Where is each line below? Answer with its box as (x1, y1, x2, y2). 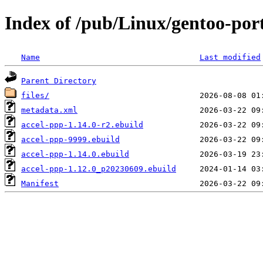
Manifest (21, 178, 59, 188)
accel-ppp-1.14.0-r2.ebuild (21, 120, 143, 129)
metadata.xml (21, 105, 77, 114)
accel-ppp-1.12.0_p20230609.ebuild (21, 164, 176, 173)
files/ (21, 90, 49, 100)
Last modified (200, 52, 261, 62)
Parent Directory (21, 76, 96, 85)
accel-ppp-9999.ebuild (21, 134, 120, 144)
